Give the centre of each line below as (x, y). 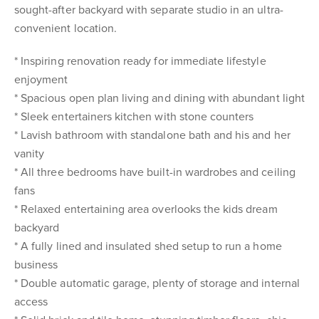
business (36, 265)
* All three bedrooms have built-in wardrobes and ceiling (155, 172)
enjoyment (41, 80)
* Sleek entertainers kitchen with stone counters (134, 117)
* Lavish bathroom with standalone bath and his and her (152, 135)
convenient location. (66, 28)
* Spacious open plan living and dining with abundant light (159, 98)
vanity (30, 154)
